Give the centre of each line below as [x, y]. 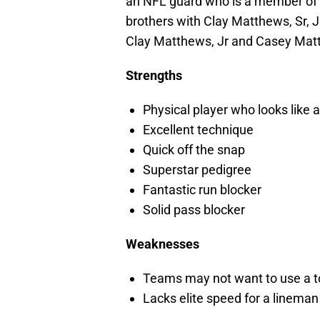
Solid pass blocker [194, 210]
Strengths [154, 76]
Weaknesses [162, 244]
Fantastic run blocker [202, 190]
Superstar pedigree [197, 170]
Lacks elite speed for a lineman [231, 299]
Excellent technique [198, 130]
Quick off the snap [194, 150]
